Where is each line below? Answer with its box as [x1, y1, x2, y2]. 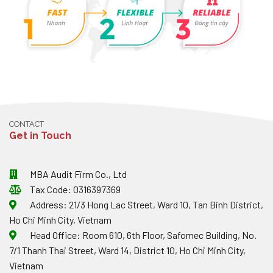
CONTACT [9, 119, 44, 129]
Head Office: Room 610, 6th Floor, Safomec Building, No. [28, 229, 257, 241]
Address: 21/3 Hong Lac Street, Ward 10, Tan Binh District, [28, 198, 263, 210]
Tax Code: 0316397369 [28, 183, 121, 195]
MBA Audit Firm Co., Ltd [28, 168, 127, 180]
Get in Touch [9, 129, 71, 141]
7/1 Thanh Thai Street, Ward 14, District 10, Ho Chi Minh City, [9, 244, 246, 256]
